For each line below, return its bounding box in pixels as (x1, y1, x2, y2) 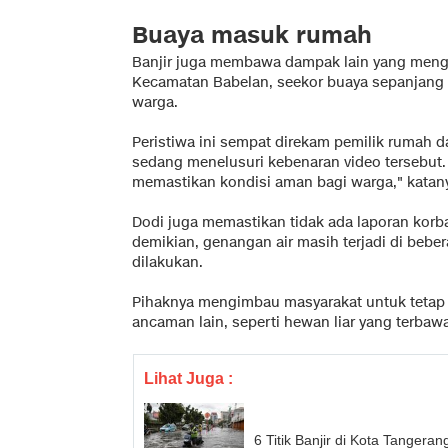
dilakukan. (132, 252, 203, 272)
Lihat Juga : (144, 369, 233, 387)
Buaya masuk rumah (132, 19, 372, 51)
